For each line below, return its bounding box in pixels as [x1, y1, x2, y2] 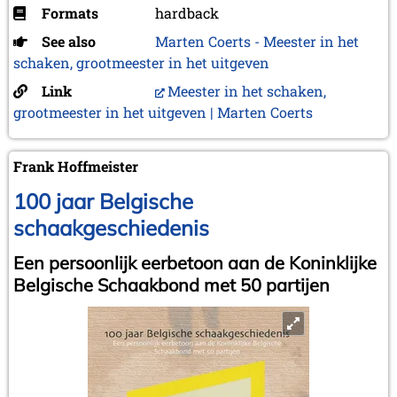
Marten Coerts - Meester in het [155, 31, 359, 51]
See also [42, 31, 96, 51]
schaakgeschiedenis [13, 214, 209, 241]
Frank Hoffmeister [13, 156, 138, 175]
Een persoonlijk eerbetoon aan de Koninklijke [13, 251, 377, 274]
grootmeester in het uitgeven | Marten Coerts [13, 102, 313, 121]
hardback [155, 3, 219, 22]
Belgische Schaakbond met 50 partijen [13, 273, 330, 296]
